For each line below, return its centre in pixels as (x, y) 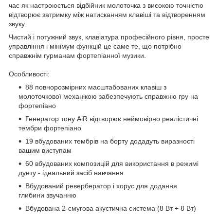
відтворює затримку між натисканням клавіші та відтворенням (107, 15)
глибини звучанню (47, 195)
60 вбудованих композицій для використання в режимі (112, 164)
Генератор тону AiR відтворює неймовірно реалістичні (112, 119)
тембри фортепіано (50, 128)
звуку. (18, 24)
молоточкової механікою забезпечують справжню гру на (108, 97)
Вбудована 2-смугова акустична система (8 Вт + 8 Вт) (111, 209)
